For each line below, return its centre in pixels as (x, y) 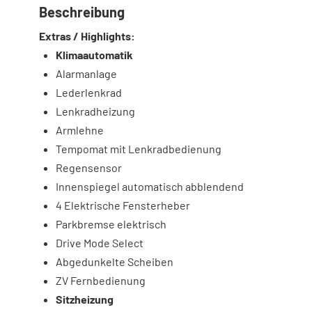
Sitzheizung (85, 299)
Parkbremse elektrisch (111, 224)
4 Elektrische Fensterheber (123, 205)
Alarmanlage (86, 73)
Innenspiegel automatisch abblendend (150, 186)
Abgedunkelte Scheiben (115, 261)
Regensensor (89, 167)
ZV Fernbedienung (101, 280)
